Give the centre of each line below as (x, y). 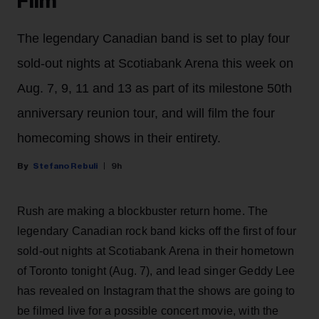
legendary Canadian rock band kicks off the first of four (157, 231)
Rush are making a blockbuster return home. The (143, 211)
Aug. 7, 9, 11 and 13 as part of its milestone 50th (155, 89)
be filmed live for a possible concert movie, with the (148, 311)
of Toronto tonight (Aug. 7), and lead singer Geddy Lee (156, 271)
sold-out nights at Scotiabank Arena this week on (155, 64)
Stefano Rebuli (65, 166)
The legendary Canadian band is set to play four (153, 39)
